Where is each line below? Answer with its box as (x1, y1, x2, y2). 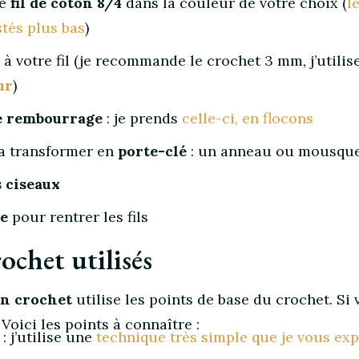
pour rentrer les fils (8, 208, 148, 226)
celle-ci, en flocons (182, 109, 313, 127)
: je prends (103, 109, 182, 127)
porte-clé (118, 142, 187, 160)
